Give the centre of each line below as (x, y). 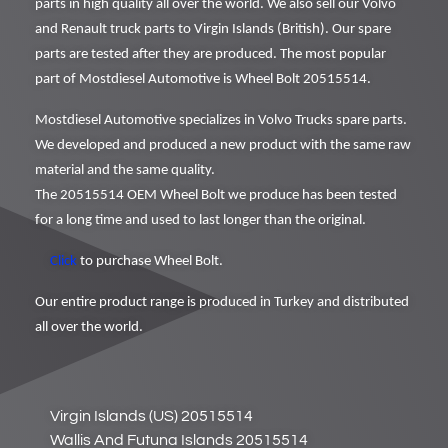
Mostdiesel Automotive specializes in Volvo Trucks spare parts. (221, 121)
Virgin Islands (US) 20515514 (151, 416)
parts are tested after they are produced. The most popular (210, 55)
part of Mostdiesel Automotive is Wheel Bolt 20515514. (203, 80)
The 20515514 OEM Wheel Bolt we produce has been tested (216, 196)
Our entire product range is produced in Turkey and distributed (222, 303)
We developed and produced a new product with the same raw (223, 146)
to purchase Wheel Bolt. (150, 262)
